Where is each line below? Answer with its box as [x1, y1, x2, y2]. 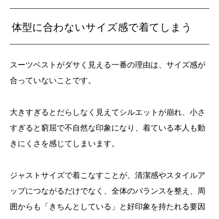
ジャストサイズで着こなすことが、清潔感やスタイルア [10, 169, 205, 180]
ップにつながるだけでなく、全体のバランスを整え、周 [10, 185, 205, 196]
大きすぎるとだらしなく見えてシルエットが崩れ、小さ [10, 106, 205, 117]
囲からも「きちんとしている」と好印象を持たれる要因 [10, 200, 205, 212]
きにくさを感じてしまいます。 [10, 137, 119, 149]
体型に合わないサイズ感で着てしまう [12, 20, 193, 34]
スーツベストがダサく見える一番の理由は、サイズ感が [10, 59, 205, 70]
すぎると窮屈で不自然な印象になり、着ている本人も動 [10, 122, 205, 133]
